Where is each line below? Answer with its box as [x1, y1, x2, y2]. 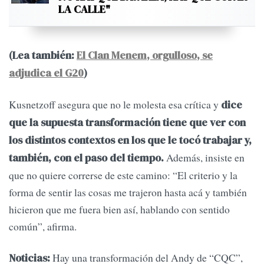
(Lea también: [9, 48, 77, 62]
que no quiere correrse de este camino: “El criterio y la [9, 168, 237, 183]
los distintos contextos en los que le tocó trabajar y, [9, 133, 252, 148]
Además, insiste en [164, 150, 245, 165]
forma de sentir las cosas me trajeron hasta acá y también [9, 185, 247, 200]
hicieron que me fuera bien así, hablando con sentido [9, 202, 230, 217]
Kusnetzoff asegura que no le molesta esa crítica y [9, 97, 221, 112]
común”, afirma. [9, 219, 77, 234]
